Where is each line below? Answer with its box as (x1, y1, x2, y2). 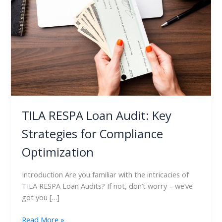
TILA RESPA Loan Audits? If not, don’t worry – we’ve (22, 180, 193, 191)
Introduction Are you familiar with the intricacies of (22, 169, 189, 179)
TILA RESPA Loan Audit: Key (22, 108, 172, 124)
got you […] (22, 192, 60, 202)
